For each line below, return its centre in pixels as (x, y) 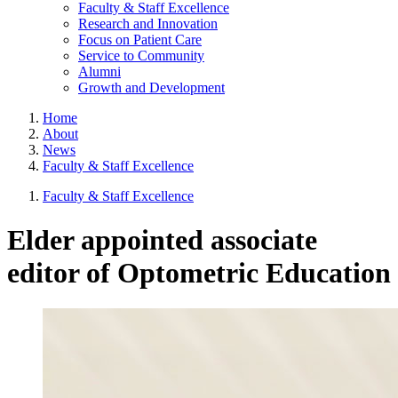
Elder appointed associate (162, 239)
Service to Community (141, 56)
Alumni (99, 72)
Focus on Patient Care (140, 40)
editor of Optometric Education (199, 272)
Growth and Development (151, 88)
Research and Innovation (148, 24)
